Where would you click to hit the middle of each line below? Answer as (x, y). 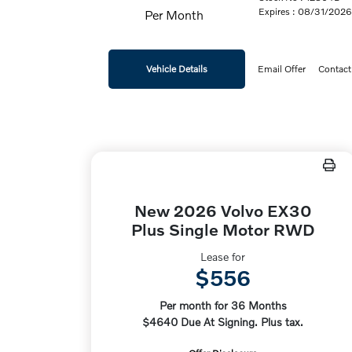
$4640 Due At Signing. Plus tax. (223, 322)
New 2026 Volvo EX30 (223, 210)
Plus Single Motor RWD (223, 229)
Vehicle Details (177, 69)
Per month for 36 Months (223, 305)
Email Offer (282, 69)
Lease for (223, 257)
